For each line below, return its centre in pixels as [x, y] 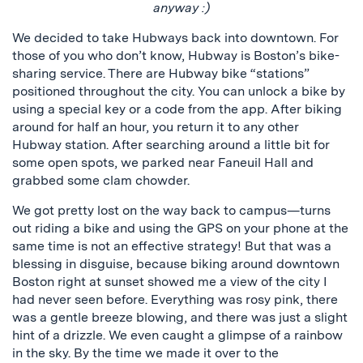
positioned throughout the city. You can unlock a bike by [179, 91]
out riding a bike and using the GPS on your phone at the [180, 228]
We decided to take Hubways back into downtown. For [175, 37]
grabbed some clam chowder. [101, 180]
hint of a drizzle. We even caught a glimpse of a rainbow [177, 335]
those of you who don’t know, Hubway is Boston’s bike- [176, 55]
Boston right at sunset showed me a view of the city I [170, 281]
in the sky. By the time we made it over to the [145, 352]
